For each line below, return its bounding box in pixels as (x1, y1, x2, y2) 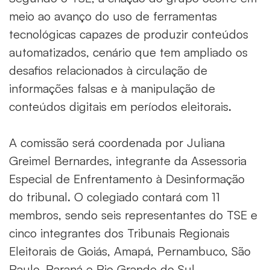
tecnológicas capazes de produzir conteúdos (9, 26, 248, 42)
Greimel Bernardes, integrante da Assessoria (9, 152, 246, 168)
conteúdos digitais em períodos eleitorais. (9, 98, 231, 114)
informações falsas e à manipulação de (9, 80, 215, 96)
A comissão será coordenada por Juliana (9, 134, 225, 150)
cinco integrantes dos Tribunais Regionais (9, 225, 230, 240)
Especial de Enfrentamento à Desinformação (9, 171, 245, 186)
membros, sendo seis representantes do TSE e (9, 207, 257, 222)
